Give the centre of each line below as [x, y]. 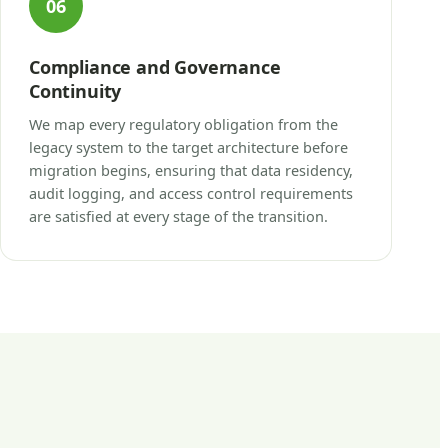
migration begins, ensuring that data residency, [191, 169]
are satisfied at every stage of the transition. [178, 215]
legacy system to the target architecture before [188, 146]
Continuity [75, 90]
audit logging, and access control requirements [191, 192]
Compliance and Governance [155, 66]
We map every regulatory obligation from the [183, 123]
